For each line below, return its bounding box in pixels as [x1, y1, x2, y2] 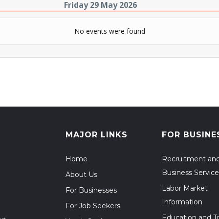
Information [162, 197, 202, 206]
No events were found [74, 26, 145, 36]
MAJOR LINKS [66, 130, 128, 139]
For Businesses [66, 186, 117, 195]
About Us [66, 170, 97, 179]
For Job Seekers [66, 201, 120, 210]
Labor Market [162, 184, 208, 193]
